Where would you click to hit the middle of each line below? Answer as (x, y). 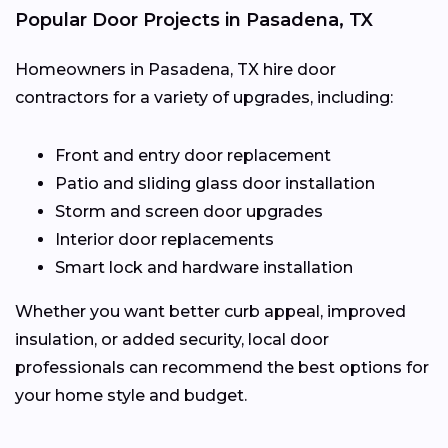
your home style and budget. (131, 395)
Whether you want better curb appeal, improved (210, 311)
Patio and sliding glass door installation (215, 183)
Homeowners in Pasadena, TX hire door (175, 69)
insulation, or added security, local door (172, 339)
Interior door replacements (164, 239)
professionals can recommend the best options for (222, 367)
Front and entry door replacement (193, 155)
